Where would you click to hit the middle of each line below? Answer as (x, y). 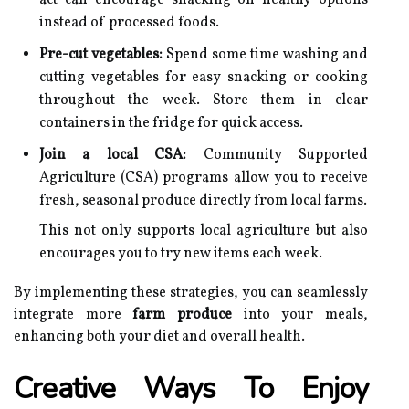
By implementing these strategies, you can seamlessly (191, 293)
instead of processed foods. (129, 23)
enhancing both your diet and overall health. (159, 337)
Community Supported (278, 155)
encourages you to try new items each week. (181, 254)
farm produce (183, 315)
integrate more (73, 315)
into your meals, (300, 315)
